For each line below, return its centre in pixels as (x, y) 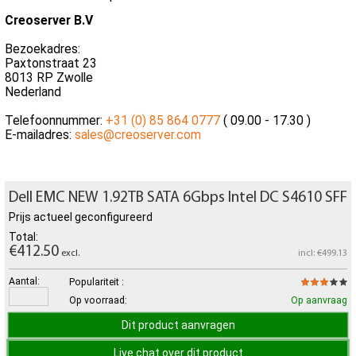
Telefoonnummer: (55, 121)
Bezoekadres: (43, 49)
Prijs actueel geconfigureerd (81, 217)
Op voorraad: (98, 301)
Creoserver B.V (49, 21)
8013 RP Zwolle (49, 78)
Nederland (33, 92)
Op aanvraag (319, 301)
